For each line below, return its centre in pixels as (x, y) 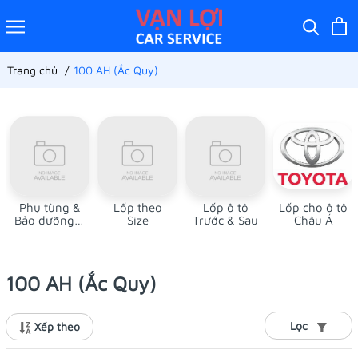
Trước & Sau (225, 220)
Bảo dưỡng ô (50, 220)
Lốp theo (137, 207)
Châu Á (313, 220)
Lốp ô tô (225, 207)
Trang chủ (32, 70)
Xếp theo (56, 326)
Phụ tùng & (50, 207)
